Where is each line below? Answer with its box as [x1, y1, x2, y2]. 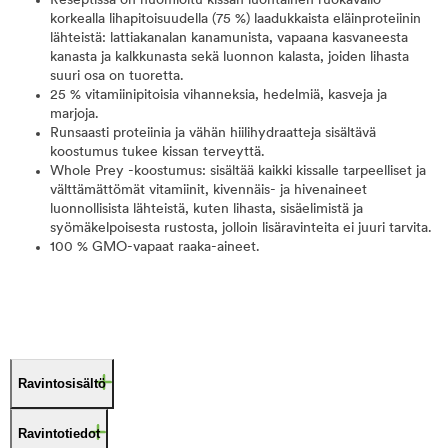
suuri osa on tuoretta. [50, 69, 184, 84]
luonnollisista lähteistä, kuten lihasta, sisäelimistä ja [50, 202, 363, 217]
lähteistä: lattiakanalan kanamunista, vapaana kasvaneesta [50, 31, 408, 46]
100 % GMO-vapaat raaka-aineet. [50, 240, 260, 255]
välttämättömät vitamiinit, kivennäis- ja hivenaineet [50, 183, 367, 198]
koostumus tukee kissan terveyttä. [50, 145, 265, 160]
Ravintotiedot [18, 426, 100, 441]
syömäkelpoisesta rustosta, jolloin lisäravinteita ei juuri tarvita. [50, 221, 432, 236]
